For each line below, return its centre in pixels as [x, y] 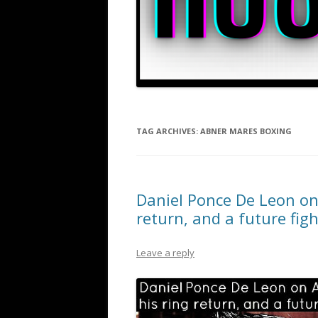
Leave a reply [165, 253]
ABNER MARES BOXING [246, 131]
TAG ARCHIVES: [168, 131]
